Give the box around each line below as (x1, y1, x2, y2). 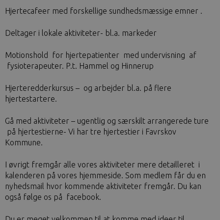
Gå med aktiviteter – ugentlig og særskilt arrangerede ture (5, 116, 209, 125)
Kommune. (5, 138, 43, 147)
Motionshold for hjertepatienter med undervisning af (5, 51, 196, 59)
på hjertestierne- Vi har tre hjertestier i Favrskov (5, 127, 176, 136)
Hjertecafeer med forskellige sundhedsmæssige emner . (5, 6, 202, 15)
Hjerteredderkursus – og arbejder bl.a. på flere (5, 83, 171, 92)
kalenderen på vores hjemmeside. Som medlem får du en (5, 171, 206, 180)
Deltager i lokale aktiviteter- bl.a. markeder (5, 28, 157, 37)
